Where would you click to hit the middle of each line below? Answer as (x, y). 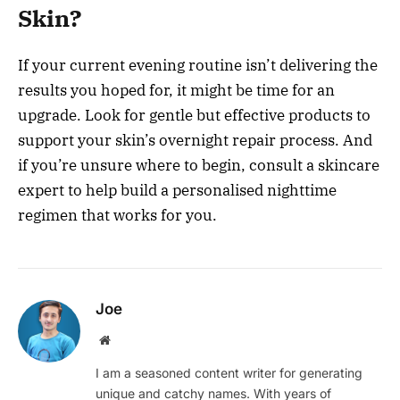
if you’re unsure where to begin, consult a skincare (199, 166)
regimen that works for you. (117, 216)
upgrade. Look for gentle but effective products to (194, 116)
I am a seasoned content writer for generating (229, 373)
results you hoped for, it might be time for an (176, 91)
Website (129, 340)
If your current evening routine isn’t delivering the (198, 66)
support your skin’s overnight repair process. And (195, 141)
